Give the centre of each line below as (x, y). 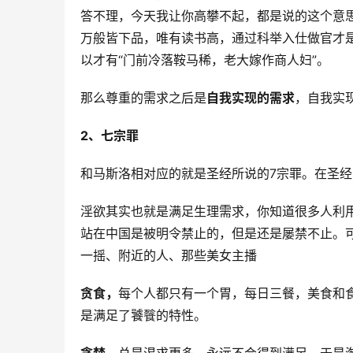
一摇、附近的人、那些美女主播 (169, 256)
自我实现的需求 (251, 98)
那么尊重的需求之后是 (143, 98)
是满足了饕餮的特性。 (143, 316)
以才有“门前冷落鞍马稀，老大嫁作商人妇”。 (205, 60)
